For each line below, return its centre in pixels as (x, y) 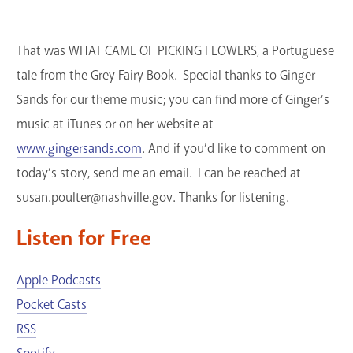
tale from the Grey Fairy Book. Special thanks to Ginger (166, 75)
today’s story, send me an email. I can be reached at (159, 173)
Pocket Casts (52, 305)
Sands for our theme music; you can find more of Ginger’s (173, 99)
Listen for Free (84, 239)
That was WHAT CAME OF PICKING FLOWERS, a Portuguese (175, 50)
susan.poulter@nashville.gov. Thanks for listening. (153, 197)
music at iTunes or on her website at (115, 124)
